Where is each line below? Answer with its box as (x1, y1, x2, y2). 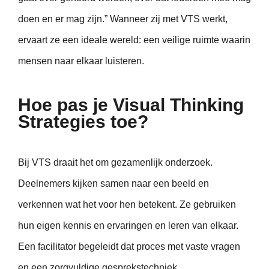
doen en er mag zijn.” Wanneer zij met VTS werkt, (18, 13, 228, 24)
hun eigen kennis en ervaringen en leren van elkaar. (18, 220, 238, 231)
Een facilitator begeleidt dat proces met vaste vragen (18, 241, 240, 252)
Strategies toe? (18, 112, 148, 132)
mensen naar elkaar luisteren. (18, 55, 144, 66)
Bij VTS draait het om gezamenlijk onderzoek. (18, 157, 213, 168)
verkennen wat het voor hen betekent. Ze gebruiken (18, 199, 236, 210)
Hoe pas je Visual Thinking (18, 95, 244, 115)
